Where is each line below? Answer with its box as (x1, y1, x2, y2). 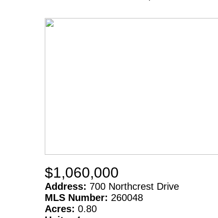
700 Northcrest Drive (90, 181, 179, 192)
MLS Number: (45, 192, 111, 203)
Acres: (45, 203, 78, 214)
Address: (45, 181, 90, 192)
